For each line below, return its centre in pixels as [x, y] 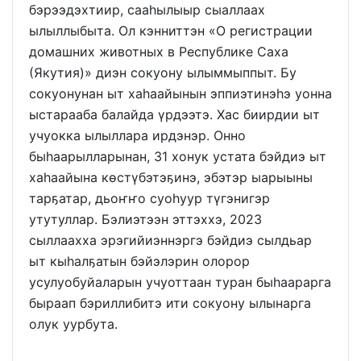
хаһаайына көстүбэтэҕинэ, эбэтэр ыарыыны [171, 177]
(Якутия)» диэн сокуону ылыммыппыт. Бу [163, 72]
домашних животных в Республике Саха [159, 51]
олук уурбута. [73, 324]
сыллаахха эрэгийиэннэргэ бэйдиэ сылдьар [170, 240]
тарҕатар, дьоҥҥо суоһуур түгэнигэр [149, 198]
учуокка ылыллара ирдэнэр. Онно [137, 135]
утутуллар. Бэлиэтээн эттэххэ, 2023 [145, 219]
